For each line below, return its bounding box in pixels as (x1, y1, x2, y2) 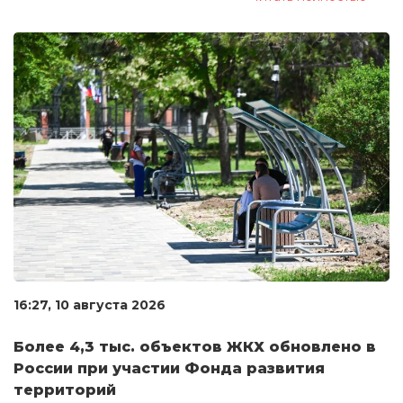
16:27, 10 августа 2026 (13, 297, 166, 314)
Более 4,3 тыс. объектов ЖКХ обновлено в (13, 338, 376, 356)
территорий (13, 381, 116, 399)
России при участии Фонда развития (13, 360, 325, 378)
